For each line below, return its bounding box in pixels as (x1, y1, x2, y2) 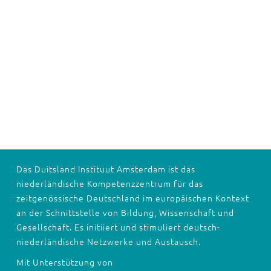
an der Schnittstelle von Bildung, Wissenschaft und (16, 206, 234, 218)
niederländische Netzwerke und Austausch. (16, 235, 201, 247)
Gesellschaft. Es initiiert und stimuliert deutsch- (16, 221, 220, 233)
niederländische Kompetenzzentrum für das (16, 177, 203, 189)
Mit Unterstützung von (16, 256, 113, 268)
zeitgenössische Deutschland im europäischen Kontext (16, 192, 249, 204)
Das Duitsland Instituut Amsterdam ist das (16, 163, 195, 175)
